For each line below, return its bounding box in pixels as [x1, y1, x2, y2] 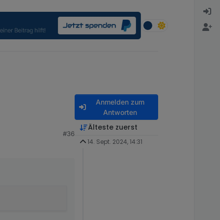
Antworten [103, 108, 137, 117]
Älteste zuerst [87, 122, 137, 133]
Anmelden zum [95, 98, 144, 107]
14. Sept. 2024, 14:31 [87, 137, 142, 146]
